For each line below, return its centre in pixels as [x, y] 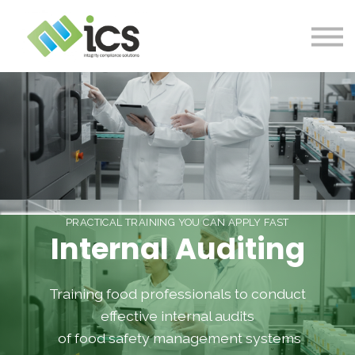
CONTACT [174, 124]
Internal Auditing [177, 249]
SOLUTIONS [174, 13]
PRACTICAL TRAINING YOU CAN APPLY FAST [177, 223]
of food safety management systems [177, 338]
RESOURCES [174, 69]
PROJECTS [174, 41]
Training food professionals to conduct [177, 294]
